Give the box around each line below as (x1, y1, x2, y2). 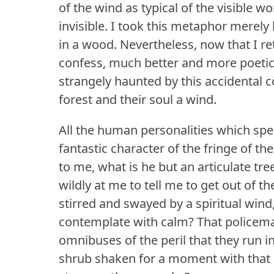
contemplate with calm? (59, 213, 194, 230)
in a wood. (59, 35, 117, 53)
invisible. (59, 17, 108, 34)
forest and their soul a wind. (59, 91, 217, 108)
